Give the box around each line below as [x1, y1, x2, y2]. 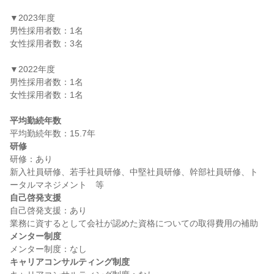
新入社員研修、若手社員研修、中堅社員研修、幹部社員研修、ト [10, 167, 258, 177]
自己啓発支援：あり [10, 206, 87, 215]
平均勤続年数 [10, 116, 61, 125]
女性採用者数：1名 [10, 90, 83, 100]
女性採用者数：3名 [10, 39, 83, 48]
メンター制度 [10, 231, 61, 241]
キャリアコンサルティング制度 [10, 257, 130, 267]
